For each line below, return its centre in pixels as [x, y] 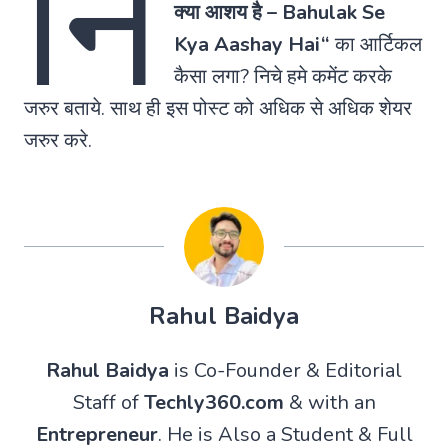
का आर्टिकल [375, 44]
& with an [329, 402]
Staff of [108, 402]
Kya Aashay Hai [247, 44]
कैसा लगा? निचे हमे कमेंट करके [282, 76]
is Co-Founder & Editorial [285, 370]
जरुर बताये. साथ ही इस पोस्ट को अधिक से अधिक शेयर [218, 108]
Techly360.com [213, 402]
